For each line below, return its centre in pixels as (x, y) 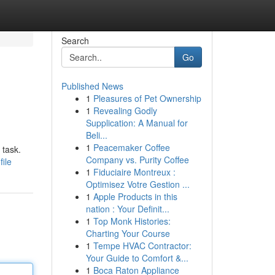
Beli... (96, 135)
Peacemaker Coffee (131, 147)
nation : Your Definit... (127, 209)
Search (75, 41)
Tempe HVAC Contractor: (142, 246)
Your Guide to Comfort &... (137, 258)
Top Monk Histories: (132, 221)
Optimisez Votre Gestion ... (137, 184)
